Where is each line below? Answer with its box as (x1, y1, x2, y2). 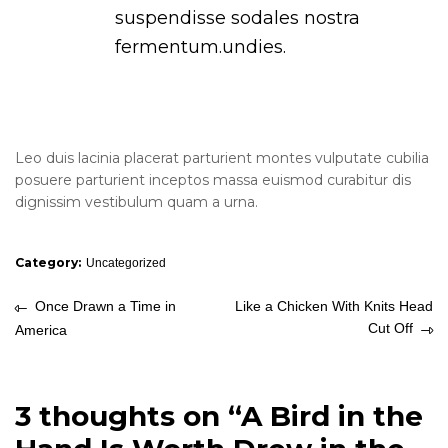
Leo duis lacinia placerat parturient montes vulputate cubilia (15, 149, 429, 167)
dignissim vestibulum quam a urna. (15, 193, 258, 211)
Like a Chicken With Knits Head (235, 298, 433, 315)
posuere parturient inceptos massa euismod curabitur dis (15, 171, 411, 189)
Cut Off (368, 320, 414, 337)
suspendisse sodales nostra (115, 7, 360, 30)
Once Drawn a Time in (34, 298, 176, 315)
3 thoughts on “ (15, 398, 241, 433)
